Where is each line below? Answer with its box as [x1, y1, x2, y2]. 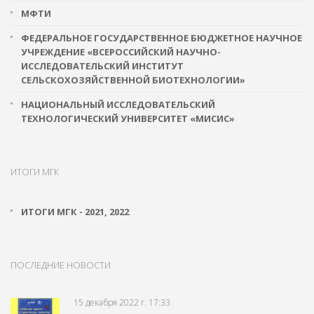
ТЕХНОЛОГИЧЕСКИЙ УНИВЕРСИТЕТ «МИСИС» [21, 112, 235, 125]
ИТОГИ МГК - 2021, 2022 [21, 205, 129, 218]
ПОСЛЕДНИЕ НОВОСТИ [11, 259, 111, 271]
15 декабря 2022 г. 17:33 [74, 296, 170, 308]
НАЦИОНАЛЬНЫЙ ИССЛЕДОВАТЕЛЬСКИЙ [21, 98, 215, 111]
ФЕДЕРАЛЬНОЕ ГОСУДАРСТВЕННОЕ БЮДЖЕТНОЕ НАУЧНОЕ [21, 32, 302, 44]
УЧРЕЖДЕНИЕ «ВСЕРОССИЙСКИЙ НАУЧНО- [21, 46, 221, 58]
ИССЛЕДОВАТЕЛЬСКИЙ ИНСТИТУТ [21, 60, 184, 72]
